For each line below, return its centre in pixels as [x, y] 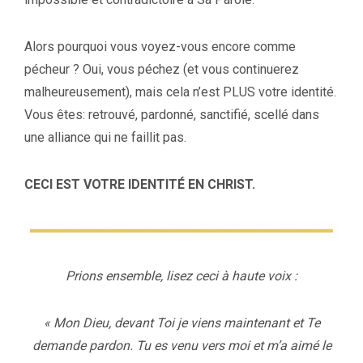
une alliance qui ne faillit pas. [105, 137]
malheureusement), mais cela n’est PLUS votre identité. [180, 92]
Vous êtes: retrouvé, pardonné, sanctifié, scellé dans [172, 114]
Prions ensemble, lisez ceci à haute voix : [181, 276]
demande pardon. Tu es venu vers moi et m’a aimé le [181, 346]
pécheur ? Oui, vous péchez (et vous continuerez [162, 69]
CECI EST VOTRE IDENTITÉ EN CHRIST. [140, 184]
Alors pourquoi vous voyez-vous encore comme [160, 46]
